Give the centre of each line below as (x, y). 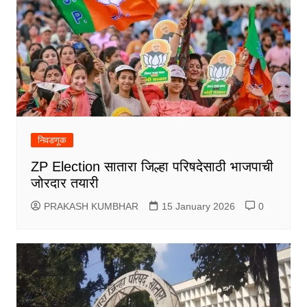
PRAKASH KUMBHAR (91, 206)
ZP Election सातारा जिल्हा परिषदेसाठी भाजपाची (152, 166)
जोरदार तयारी (64, 183)
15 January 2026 (198, 206)
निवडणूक (52, 140)
